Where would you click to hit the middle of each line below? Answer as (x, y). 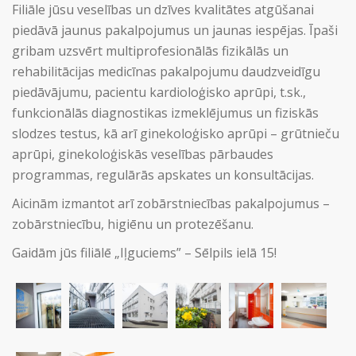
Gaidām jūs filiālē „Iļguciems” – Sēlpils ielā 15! (144, 253)
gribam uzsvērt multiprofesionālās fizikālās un (150, 51)
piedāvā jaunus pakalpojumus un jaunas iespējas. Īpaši (175, 30)
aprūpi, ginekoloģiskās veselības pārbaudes (143, 154)
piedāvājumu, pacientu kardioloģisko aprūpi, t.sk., (159, 92)
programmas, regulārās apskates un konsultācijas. (163, 175)
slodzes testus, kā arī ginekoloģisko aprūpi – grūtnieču (176, 133)
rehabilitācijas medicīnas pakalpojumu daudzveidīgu (166, 72)
